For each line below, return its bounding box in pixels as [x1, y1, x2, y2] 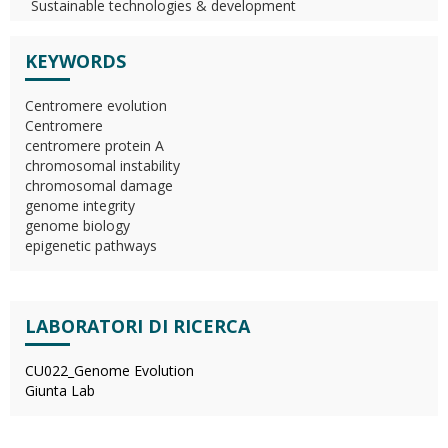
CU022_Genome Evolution [25, 361, 194, 380]
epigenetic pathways [25, 236, 157, 255]
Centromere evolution [25, 96, 167, 115]
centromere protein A [25, 136, 164, 155]
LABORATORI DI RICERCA [25, 314, 250, 338]
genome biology [25, 216, 130, 235]
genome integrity [25, 196, 135, 215]
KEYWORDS [25, 49, 126, 73]
